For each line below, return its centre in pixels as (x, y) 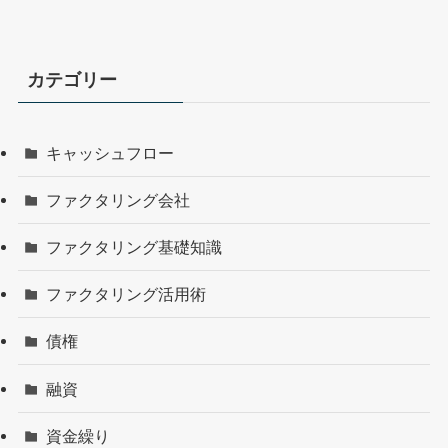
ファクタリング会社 (118, 199)
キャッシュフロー (110, 152)
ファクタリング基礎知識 (134, 246)
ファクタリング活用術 (126, 294)
